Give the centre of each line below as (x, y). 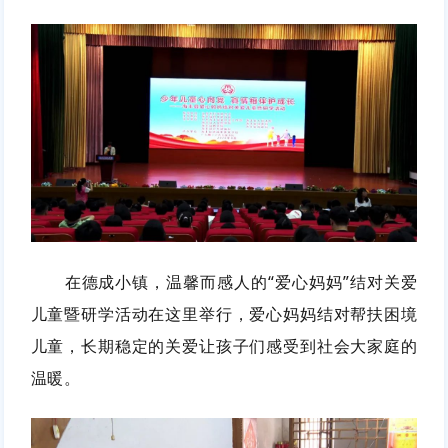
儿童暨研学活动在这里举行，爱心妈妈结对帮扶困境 (224, 313)
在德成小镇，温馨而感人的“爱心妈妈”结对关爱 (241, 281)
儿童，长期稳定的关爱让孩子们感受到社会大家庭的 (224, 345)
